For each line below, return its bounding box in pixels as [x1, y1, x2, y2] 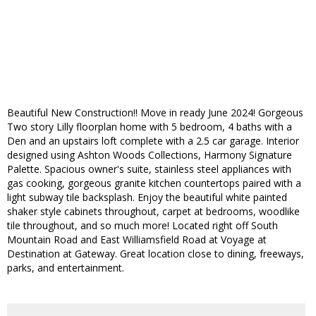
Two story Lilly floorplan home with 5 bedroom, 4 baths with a [7, 120, 292, 134]
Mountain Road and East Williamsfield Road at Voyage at [7, 233, 267, 247]
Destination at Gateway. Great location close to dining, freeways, [7, 247, 304, 261]
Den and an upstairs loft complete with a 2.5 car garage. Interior [7, 134, 299, 148]
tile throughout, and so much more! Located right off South [7, 219, 278, 233]
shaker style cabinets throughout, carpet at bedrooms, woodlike [7, 205, 300, 219]
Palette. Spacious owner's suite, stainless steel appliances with [7, 162, 291, 176]
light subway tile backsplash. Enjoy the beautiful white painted [7, 190, 287, 205]
